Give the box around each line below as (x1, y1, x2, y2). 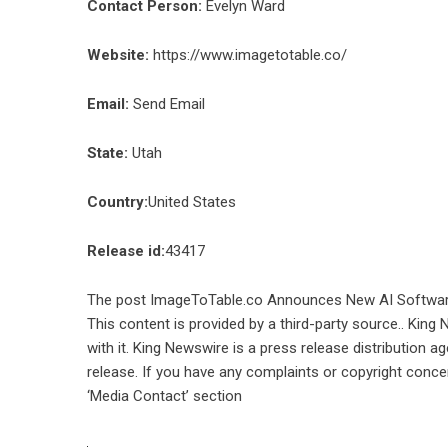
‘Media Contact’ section (87, 387, 242, 405)
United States (148, 193, 236, 211)
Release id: (87, 242, 165, 260)
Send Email (133, 95, 205, 113)
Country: (87, 193, 148, 211)
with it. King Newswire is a (87, 339, 260, 357)
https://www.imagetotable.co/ (153, 46, 347, 64)
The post (87, 291, 150, 309)
